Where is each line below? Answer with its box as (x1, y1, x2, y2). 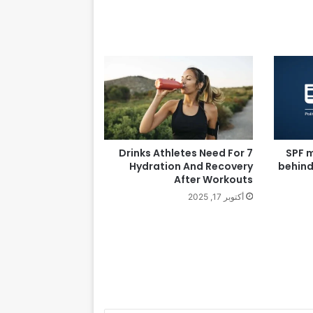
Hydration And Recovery (129, 159, 253, 174)
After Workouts (173, 173, 253, 187)
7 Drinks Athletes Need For (118, 146, 245, 161)
